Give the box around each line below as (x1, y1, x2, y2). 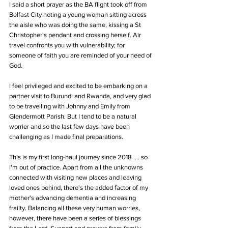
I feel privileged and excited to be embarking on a (9, 82, 149, 90)
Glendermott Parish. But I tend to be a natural (9, 112, 138, 121)
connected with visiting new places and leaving (9, 174, 143, 182)
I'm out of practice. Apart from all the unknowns (9, 163, 145, 172)
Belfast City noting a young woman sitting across (9, 11, 148, 19)
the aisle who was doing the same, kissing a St (9, 21, 142, 29)
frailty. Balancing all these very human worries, (9, 204, 141, 212)
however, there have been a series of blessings (9, 214, 142, 222)
